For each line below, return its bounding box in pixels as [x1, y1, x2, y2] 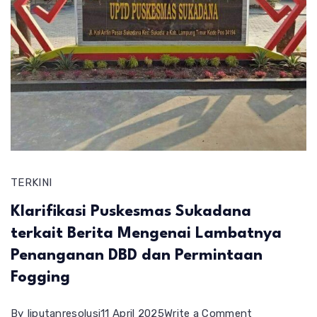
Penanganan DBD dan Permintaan [11, 248, 263, 263]
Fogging [11, 270, 70, 285]
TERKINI [11, 176, 52, 189]
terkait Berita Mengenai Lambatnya [11, 226, 282, 241]
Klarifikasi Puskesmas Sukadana [11, 204, 251, 219]
